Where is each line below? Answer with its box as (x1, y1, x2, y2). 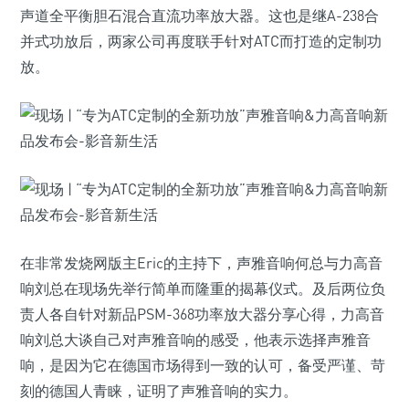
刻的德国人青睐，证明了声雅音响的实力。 (20, 382, 298, 400)
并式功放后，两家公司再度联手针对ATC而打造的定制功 (20, 32, 382, 50)
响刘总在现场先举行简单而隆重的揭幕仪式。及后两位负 (20, 279, 385, 298)
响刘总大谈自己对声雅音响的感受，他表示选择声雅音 (20, 330, 371, 349)
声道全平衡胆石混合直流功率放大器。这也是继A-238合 (20, 6, 379, 25)
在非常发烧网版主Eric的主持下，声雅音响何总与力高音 (20, 254, 383, 272)
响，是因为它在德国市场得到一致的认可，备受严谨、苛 (20, 356, 385, 374)
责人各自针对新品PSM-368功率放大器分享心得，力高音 (20, 305, 384, 323)
